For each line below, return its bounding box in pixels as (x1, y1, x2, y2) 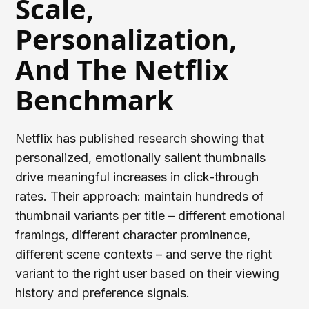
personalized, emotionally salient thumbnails (15, 150, 266, 165)
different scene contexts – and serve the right (15, 246, 272, 261)
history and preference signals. (15, 285, 190, 300)
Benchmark (15, 80, 175, 119)
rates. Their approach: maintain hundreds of (15, 188, 265, 203)
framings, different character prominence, (15, 227, 251, 242)
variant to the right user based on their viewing (15, 266, 280, 281)
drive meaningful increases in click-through (15, 169, 259, 184)
